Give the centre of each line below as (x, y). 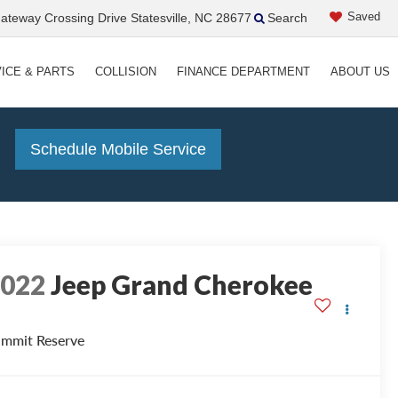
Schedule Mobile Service (118, 150)
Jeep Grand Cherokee (182, 284)
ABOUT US (360, 72)
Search (287, 18)
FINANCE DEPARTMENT (243, 72)
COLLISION (125, 72)
